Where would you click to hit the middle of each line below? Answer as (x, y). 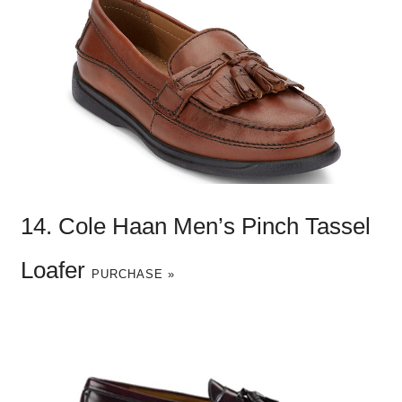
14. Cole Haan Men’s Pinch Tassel (195, 226)
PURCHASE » (133, 274)
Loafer (56, 270)
